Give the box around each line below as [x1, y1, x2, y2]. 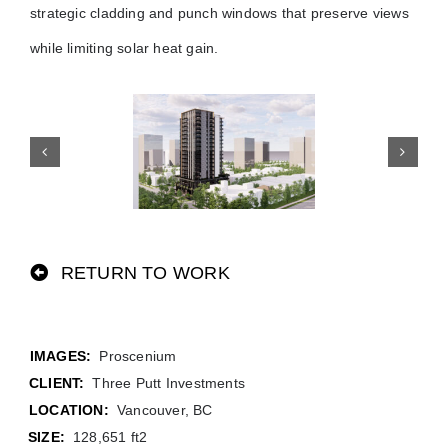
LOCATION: [28, 402, 109, 419]
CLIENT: [28, 375, 85, 392]
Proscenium [99, 348, 177, 365]
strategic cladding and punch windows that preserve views [29, 5, 409, 22]
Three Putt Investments [92, 375, 246, 392]
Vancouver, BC [116, 402, 213, 419]
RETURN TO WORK [60, 263, 230, 284]
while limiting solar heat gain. [29, 40, 219, 57]
